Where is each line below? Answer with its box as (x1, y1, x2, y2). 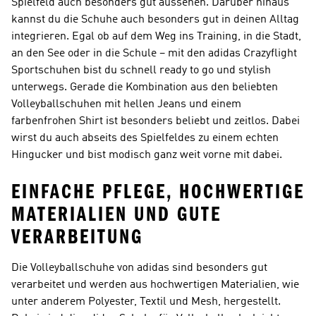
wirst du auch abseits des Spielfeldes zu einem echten (11, 133, 279, 144)
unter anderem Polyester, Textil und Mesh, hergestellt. (11, 296, 281, 308)
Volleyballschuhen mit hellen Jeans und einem (11, 99, 241, 110)
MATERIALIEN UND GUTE (11, 202, 221, 226)
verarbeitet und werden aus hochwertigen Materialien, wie (11, 279, 299, 291)
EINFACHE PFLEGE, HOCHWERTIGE (11, 180, 305, 204)
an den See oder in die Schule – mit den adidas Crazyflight (11, 48, 297, 59)
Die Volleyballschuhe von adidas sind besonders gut (11, 262, 267, 274)
